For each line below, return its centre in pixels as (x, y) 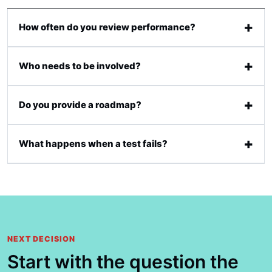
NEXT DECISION (41, 239)
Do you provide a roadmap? (80, 105)
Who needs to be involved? (80, 66)
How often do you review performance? (107, 27)
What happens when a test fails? (93, 144)
